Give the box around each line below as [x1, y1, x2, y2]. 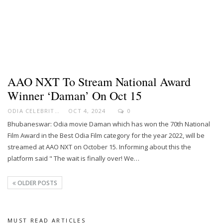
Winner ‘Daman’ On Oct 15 [7, 87, 142, 104]
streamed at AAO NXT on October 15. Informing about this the [7, 142, 191, 151]
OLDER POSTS [16, 178, 57, 187]
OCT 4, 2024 [68, 107, 106, 114]
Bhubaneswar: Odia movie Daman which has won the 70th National [7, 119, 210, 128]
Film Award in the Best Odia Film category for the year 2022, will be [7, 130, 205, 140]
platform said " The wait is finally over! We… [7, 153, 139, 163]
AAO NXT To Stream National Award [7, 73, 191, 90]
